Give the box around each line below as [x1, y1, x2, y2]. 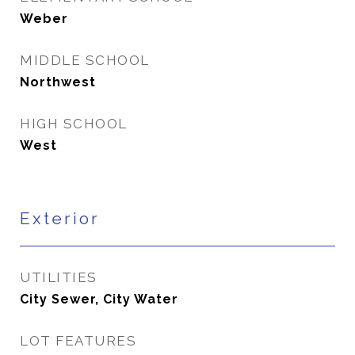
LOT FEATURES [20, 333, 136, 349]
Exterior [20, 208, 100, 228]
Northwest [20, 74, 96, 90]
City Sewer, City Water [20, 292, 178, 307]
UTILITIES [20, 269, 97, 285]
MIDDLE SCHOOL [20, 52, 150, 68]
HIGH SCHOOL [20, 116, 128, 132]
